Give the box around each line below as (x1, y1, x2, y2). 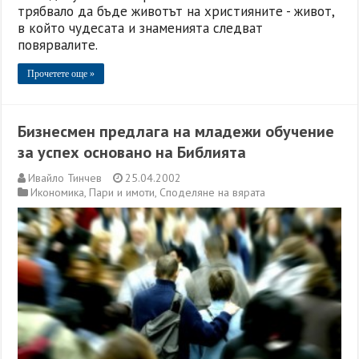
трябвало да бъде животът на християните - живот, (18, 2, 335, 21)
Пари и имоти (89, 185, 155, 200)
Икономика (30, 185, 85, 200)
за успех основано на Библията (18, 142, 247, 163)
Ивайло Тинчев (28, 171, 103, 186)
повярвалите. (18, 36, 99, 54)
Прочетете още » (27, 68, 95, 80)
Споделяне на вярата (159, 185, 266, 200)
